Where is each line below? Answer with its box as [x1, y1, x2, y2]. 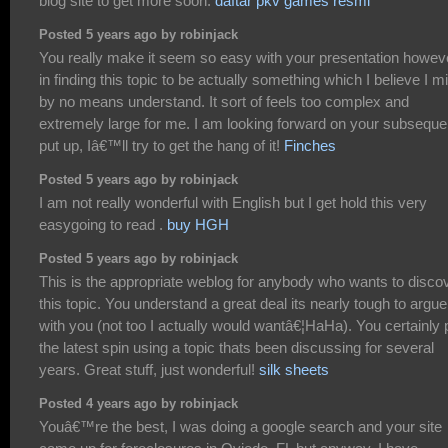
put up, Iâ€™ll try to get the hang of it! [39, 137, 284, 155]
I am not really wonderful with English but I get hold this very [39, 194, 427, 212]
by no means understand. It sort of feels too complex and [39, 93, 409, 111]
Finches [284, 137, 336, 155]
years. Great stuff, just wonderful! [39, 361, 259, 379]
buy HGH [167, 216, 229, 234]
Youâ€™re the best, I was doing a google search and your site [39, 418, 442, 436]
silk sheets [259, 361, 329, 379]
